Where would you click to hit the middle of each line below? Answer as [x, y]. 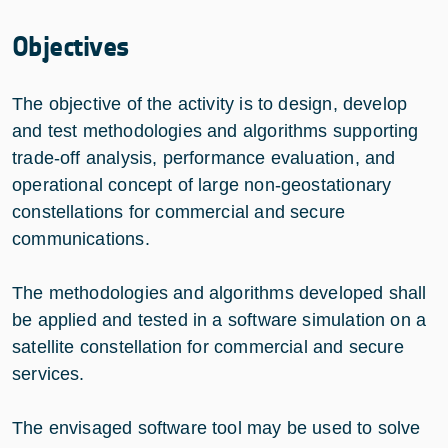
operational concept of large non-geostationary [202, 184]
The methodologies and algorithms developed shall [219, 292]
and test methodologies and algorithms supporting [215, 130]
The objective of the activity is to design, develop [210, 103]
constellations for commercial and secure [179, 211]
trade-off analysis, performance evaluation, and [204, 157]
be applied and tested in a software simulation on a [219, 319]
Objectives [71, 46]
